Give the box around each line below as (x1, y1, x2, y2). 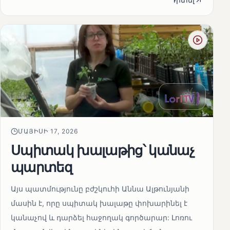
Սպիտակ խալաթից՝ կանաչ (11, 142, 195, 159)
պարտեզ (11, 159, 73, 176)
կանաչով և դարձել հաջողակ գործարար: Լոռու (11, 213, 192, 222)
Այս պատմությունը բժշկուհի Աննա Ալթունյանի (11, 184, 189, 194)
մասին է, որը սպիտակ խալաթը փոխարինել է (11, 199, 187, 208)
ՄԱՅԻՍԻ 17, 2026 (18, 127, 79, 136)
